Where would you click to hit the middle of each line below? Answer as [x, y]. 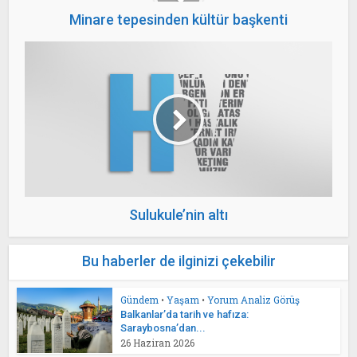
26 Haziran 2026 [158, 343]
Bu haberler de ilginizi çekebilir [178, 261]
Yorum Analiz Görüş [254, 300]
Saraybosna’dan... [163, 328]
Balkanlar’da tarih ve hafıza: [185, 314]
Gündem [140, 300]
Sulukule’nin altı [178, 215]
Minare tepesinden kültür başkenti [178, 20]
